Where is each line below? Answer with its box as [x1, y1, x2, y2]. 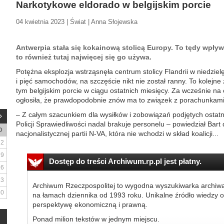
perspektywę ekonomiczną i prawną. [32, 200, 147, 208]
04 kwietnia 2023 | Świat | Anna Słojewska [16, 18, 137, 25]
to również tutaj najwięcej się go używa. [16, 53, 151, 61]
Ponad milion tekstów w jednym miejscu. [32, 215, 159, 223]
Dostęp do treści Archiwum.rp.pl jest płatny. [48, 157, 201, 165]
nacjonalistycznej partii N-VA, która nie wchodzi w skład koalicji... [16, 129, 218, 137]
